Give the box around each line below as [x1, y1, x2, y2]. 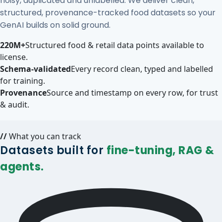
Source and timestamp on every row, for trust [47, 87, 218, 98]
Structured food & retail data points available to [25, 40, 204, 51]
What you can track [7, 131, 81, 142]
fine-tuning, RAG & [106, 143, 215, 158]
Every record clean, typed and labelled [71, 63, 213, 74]
